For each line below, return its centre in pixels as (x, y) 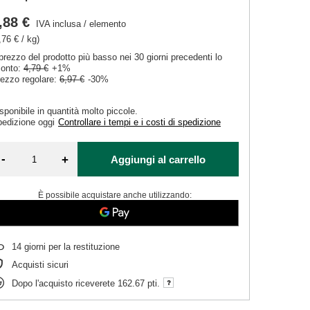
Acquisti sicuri (40, 265)
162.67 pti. (139, 283)
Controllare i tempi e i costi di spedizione (140, 122)
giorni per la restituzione (71, 247)
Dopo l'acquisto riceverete (65, 283)
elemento (108, 24)
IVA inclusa (57, 24)
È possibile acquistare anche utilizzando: (115, 195)
